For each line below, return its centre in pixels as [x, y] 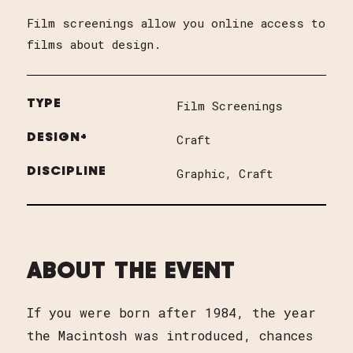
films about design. [94, 44]
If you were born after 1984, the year [172, 312]
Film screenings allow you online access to [176, 22]
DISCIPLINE [67, 171]
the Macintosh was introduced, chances [170, 335]
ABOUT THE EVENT [132, 272]
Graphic [201, 173]
